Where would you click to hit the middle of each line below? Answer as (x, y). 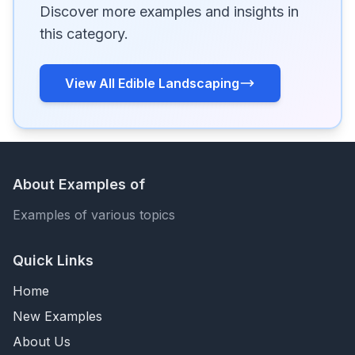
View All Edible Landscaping (152, 83)
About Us (42, 342)
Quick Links (53, 260)
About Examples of (79, 184)
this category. (84, 34)
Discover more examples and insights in (169, 11)
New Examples (57, 316)
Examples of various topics (94, 215)
